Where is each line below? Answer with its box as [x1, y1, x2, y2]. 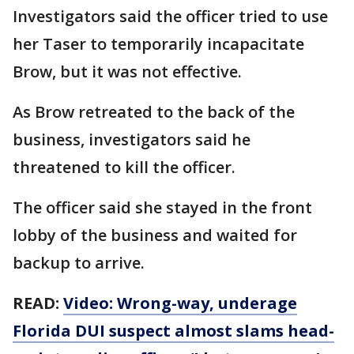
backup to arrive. [13, 252, 145, 273]
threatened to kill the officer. [13, 156, 235, 178]
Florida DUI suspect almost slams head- [13, 320, 334, 341]
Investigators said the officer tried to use [13, 6, 328, 27]
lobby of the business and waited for [13, 224, 297, 246]
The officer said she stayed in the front [13, 197, 312, 218]
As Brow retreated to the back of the [13, 101, 295, 122]
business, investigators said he [13, 129, 250, 150]
